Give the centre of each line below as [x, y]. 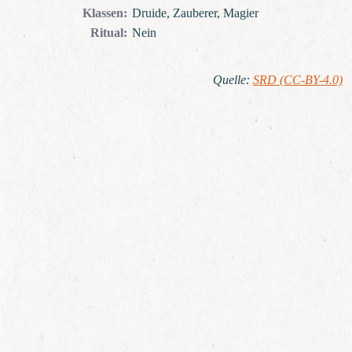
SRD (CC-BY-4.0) [298, 81]
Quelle [229, 81]
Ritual [107, 33]
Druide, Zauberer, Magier [195, 14]
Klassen [103, 14]
